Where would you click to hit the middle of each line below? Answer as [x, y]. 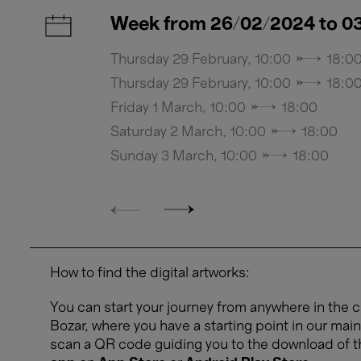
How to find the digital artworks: [150, 273]
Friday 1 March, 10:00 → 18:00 [214, 108]
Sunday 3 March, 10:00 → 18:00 [220, 156]
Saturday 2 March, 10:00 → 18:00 [224, 132]
